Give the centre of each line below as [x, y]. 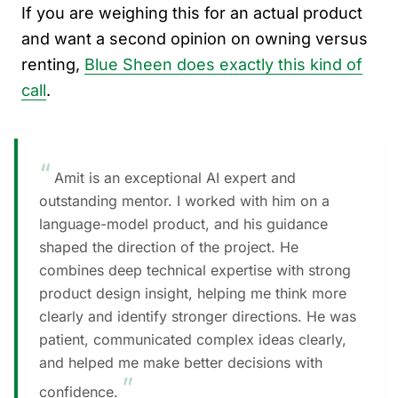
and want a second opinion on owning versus [195, 39]
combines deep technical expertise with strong [195, 271]
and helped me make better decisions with [181, 363]
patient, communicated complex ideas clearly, [193, 340]
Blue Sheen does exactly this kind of [223, 65]
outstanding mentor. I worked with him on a [184, 201]
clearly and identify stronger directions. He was [198, 317]
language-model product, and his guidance [183, 224]
